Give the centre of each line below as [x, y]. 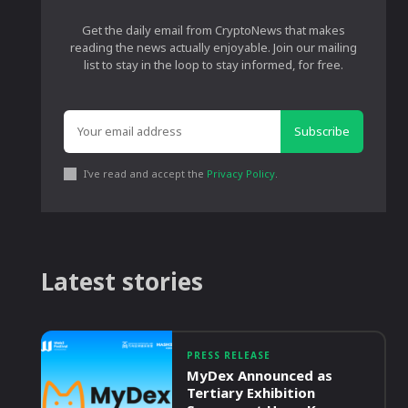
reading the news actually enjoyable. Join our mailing [214, 47]
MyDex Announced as [260, 375]
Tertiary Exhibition [251, 393]
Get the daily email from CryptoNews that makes [214, 30]
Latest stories [122, 281]
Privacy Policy [241, 173]
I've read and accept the [146, 173]
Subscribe [321, 131]
